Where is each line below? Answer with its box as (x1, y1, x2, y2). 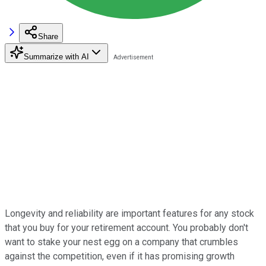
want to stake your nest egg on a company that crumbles (5, 236, 238, 248)
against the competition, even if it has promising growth (5, 250, 235, 262)
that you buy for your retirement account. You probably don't (5, 221, 248, 233)
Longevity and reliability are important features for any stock (5, 207, 254, 219)
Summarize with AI (24, 52, 89, 61)
